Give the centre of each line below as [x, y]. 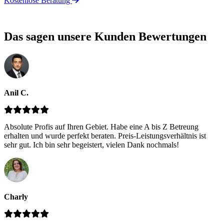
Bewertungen [172, 36]
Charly [16, 196]
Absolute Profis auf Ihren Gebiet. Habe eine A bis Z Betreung [101, 126]
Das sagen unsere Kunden [71, 36]
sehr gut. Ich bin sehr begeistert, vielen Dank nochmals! [91, 144]
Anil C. [16, 92]
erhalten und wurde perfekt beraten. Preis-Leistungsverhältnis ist [105, 135]
